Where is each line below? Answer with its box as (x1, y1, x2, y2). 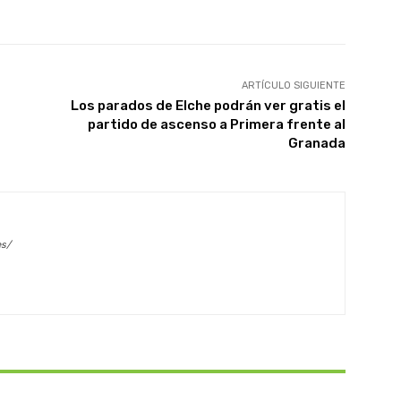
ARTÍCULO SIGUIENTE (241, 79, 346, 91)
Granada (287, 134, 346, 151)
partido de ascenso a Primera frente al (87, 115, 346, 132)
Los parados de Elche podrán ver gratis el (70, 97, 346, 114)
